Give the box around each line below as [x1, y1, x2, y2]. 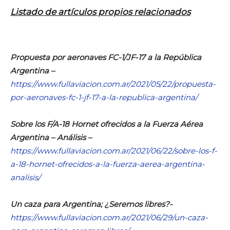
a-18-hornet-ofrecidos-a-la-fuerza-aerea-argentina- [10, 159, 205, 169]
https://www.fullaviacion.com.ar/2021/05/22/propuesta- [10, 79, 216, 89]
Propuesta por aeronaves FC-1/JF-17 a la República [10, 52, 201, 62]
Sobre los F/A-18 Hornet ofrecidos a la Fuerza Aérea [10, 119, 203, 129]
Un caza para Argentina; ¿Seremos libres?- [10, 199, 172, 209]
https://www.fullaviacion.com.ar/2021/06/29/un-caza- [10, 212, 208, 222]
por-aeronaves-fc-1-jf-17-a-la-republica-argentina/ [10, 92, 198, 102]
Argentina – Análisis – [10, 132, 92, 142]
